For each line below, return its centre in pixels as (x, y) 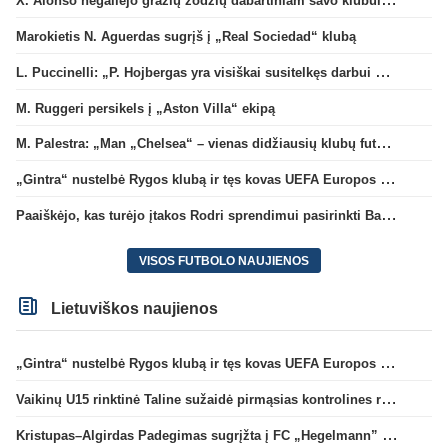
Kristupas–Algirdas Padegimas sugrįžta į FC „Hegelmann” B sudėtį (390, 434)
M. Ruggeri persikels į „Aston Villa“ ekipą (145, 108)
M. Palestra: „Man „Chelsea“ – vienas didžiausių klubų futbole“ (384, 143)
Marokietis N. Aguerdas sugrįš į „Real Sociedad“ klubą (186, 36)
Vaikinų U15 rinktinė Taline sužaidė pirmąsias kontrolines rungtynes (389, 398)
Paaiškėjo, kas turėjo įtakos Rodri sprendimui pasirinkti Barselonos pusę (389, 214)
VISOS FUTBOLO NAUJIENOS (224, 260)
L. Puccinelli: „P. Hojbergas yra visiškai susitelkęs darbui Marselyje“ (383, 71)
